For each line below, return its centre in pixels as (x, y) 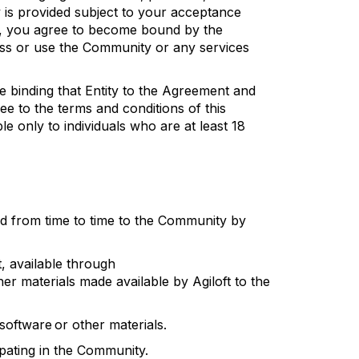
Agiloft (212, 281)
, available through (58, 264)
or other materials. (111, 325)
